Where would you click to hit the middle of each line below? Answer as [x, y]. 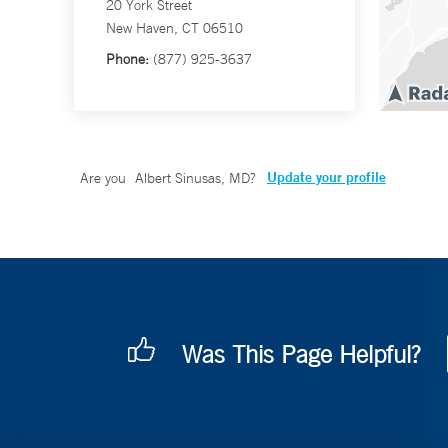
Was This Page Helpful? [301, 354]
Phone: [127, 59]
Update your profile [326, 177]
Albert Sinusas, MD [192, 178]
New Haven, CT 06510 [174, 28]
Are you [105, 178]
